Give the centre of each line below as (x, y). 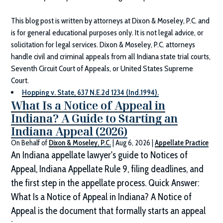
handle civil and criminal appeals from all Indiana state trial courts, (111, 57)
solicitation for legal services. (56, 45)
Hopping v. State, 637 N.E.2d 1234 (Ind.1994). (91, 93)
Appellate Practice (182, 143)
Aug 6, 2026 (133, 143)
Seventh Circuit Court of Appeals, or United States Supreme (102, 69)
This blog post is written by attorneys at (72, 21)
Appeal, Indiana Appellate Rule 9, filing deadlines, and (108, 169)
